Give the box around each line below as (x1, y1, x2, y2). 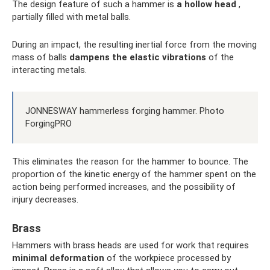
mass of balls (12, 52, 69, 63)
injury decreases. (12, 194, 78, 205)
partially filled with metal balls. (12, 11, 131, 22)
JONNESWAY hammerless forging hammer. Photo (25, 105, 224, 116)
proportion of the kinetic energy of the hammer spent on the (12, 169, 256, 180)
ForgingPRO (25, 118, 72, 129)
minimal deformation (12, 253, 104, 263)
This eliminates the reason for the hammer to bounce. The (12, 156, 248, 167)
